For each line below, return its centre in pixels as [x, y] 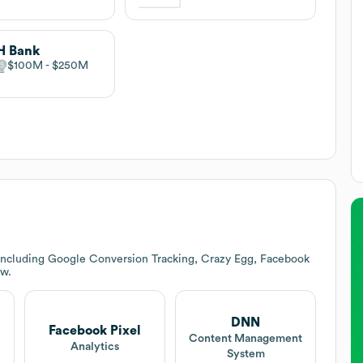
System [246, 354]
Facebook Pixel [94, 330]
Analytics [94, 346]
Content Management [246, 339]
